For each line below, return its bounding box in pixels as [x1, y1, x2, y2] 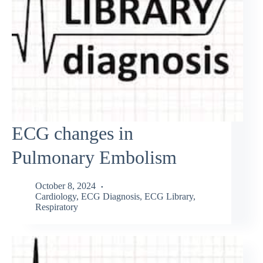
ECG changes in [12, 122, 133, 144]
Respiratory [35, 202, 78, 213]
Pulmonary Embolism [12, 146, 177, 168]
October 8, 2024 [35, 181, 96, 191]
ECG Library [144, 191, 193, 202]
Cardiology [35, 191, 76, 202]
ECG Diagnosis [81, 191, 140, 202]
